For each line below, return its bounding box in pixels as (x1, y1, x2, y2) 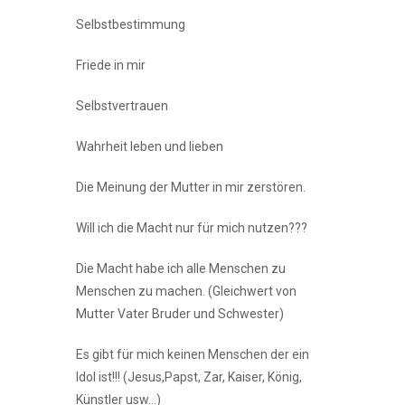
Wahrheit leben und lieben (76, 139, 223, 154)
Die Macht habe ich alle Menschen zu (76, 261, 286, 276)
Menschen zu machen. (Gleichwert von (76, 284, 297, 298)
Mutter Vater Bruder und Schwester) (76, 306, 284, 321)
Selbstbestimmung (76, 17, 185, 32)
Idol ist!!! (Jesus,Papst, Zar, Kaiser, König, (76, 370, 302, 384)
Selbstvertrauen (76, 99, 168, 113)
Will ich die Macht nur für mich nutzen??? (76, 221, 307, 235)
